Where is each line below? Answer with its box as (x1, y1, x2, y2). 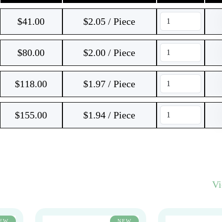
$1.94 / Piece (83, 110, 135, 120)
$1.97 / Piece (83, 78, 135, 89)
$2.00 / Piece (83, 47, 135, 58)
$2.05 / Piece (83, 16, 135, 27)
